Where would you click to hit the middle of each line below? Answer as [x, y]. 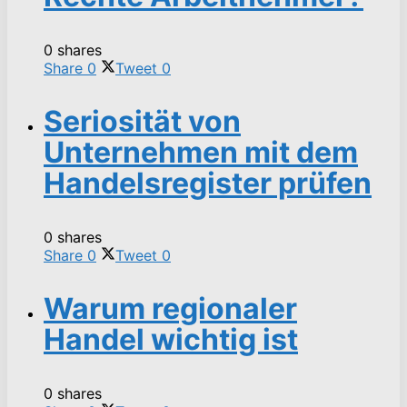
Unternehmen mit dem [201, 152]
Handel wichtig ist [171, 339]
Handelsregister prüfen [208, 183]
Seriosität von [142, 121]
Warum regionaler [170, 308]
